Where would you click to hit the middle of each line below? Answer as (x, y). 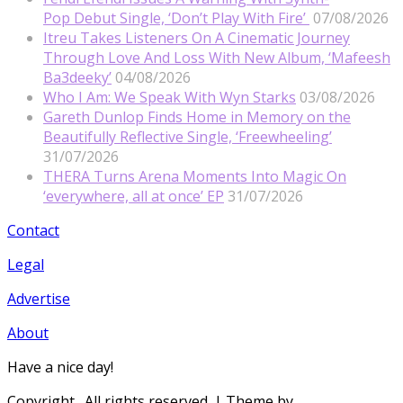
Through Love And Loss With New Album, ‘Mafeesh (217, 57)
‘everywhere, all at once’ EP (134, 196)
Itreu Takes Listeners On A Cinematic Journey (197, 37)
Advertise (39, 298)
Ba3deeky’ (77, 77)
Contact (33, 230)
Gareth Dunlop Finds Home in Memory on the (197, 116)
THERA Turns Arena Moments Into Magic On (195, 176)
